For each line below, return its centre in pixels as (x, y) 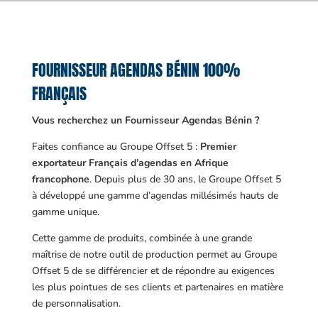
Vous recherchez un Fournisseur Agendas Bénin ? (145, 120)
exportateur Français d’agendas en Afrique (130, 163)
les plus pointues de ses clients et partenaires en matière (157, 287)
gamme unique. (65, 212)
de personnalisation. (76, 303)
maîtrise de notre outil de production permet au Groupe (154, 254)
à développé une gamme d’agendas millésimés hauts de (155, 196)
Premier (218, 147)
